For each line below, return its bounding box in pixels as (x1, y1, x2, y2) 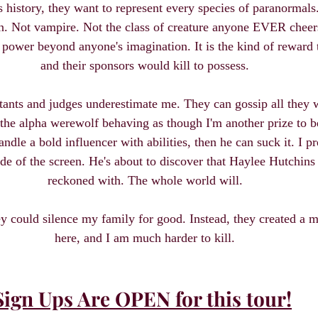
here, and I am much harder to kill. (55, 231, 235, 246)
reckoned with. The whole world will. (47, 173, 243, 188)
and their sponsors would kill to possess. (40, 58, 249, 73)
